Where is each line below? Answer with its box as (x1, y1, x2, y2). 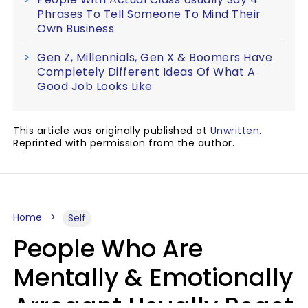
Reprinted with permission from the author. (13, 135, 234, 150)
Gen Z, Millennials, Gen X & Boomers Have (37, 49, 272, 65)
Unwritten (210, 123, 259, 137)
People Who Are (13, 231, 203, 265)
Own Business (37, 20, 114, 36)
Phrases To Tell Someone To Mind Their (37, 5, 261, 22)
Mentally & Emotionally (13, 260, 293, 294)
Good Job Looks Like (37, 78, 153, 94)
